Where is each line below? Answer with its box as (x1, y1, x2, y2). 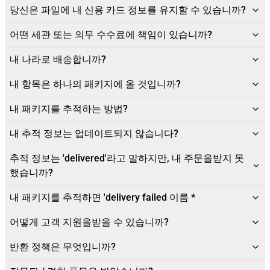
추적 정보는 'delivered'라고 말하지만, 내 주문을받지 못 (10, 152, 244, 164)
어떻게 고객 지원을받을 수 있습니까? (10, 216, 169, 228)
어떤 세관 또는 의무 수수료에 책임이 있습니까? (10, 29, 212, 40)
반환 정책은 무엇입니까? (10, 241, 116, 253)
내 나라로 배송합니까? (10, 54, 106, 65)
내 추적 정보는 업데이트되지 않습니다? (10, 128, 178, 139)
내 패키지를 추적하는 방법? (10, 103, 128, 115)
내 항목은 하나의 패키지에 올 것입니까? (10, 78, 181, 90)
